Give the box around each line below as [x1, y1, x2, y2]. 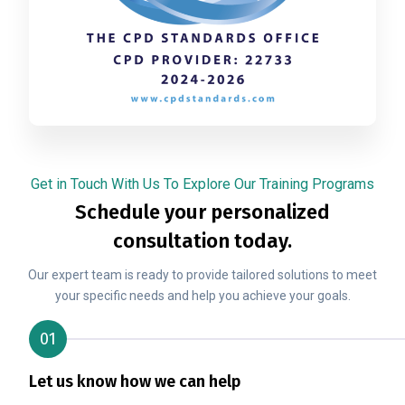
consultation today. [113, 229, 292, 254]
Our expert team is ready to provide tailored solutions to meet [28, 268, 377, 283]
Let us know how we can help [29, 372, 240, 392]
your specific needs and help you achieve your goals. [54, 288, 351, 304]
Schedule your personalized [75, 200, 330, 225]
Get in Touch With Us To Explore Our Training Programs [31, 175, 374, 193]
